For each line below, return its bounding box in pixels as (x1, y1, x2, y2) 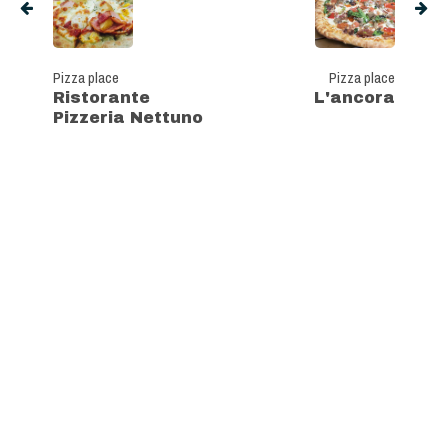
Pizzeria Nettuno (53, 109, 203, 127)
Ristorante (53, 89, 150, 107)
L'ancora (314, 89, 395, 107)
